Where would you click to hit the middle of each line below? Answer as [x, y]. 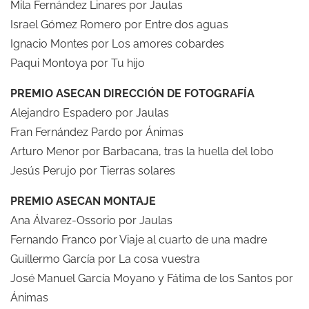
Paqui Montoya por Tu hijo [78, 63]
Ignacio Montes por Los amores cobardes [117, 43]
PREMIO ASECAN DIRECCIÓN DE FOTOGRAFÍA [132, 93]
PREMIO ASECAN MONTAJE [83, 201]
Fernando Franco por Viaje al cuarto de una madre [139, 239]
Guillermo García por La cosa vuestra [105, 259]
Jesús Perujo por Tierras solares [93, 170]
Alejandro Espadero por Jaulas [90, 112]
